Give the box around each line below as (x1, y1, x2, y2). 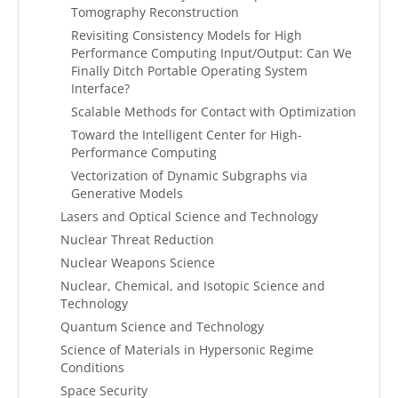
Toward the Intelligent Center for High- (71, 126, 302, 143)
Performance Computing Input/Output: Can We (71, 44, 352, 61)
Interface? (71, 80, 130, 97)
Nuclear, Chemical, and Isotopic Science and (60, 277, 325, 294)
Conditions (60, 359, 124, 376)
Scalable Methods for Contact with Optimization (71, 103, 356, 120)
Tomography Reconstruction (71, 4, 239, 20)
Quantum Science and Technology (60, 318, 264, 335)
